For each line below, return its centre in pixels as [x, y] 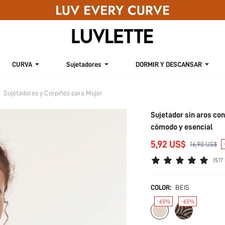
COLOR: [161, 187]
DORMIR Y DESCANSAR [169, 64]
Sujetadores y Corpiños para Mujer [53, 93]
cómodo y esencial [182, 127]
